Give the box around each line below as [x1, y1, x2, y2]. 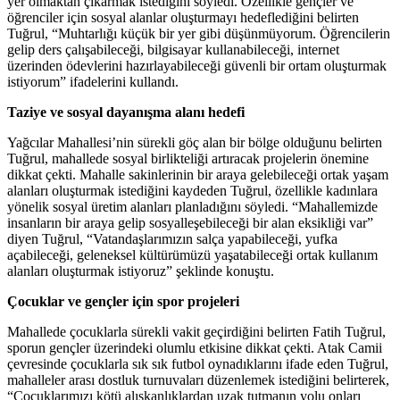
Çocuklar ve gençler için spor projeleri [7, 293, 239, 309]
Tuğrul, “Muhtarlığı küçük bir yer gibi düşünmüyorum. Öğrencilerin [7, 25, 390, 41]
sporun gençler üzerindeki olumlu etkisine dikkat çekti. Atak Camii [7, 339, 382, 355]
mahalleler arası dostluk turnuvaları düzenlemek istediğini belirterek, [7, 371, 389, 387]
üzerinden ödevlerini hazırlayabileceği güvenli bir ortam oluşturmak [7, 57, 387, 73]
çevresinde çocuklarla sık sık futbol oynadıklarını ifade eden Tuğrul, [7, 355, 388, 371]
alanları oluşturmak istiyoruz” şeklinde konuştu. [7, 262, 274, 279]
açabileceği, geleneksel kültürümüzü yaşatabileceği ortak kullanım [7, 246, 378, 262]
